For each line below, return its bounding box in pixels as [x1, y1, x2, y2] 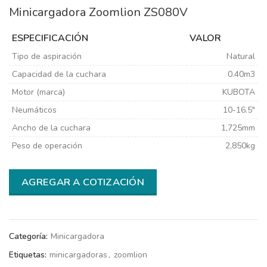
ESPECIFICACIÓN [12, 31, 88, 45]
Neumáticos [12, 104, 57, 116]
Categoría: [9, 230, 50, 242]
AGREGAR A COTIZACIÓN [21, 175, 144, 189]
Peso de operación [12, 139, 82, 151]
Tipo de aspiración [12, 50, 82, 62]
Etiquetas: [9, 249, 49, 260]
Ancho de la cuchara [12, 122, 91, 133]
